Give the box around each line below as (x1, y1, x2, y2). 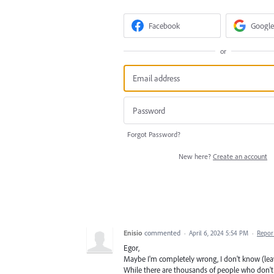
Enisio (124, 228, 143, 237)
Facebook (149, 20, 180, 31)
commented (144, 228, 182, 237)
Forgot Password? (127, 129, 180, 139)
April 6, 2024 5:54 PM (189, 228, 248, 237)
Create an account (213, 151, 267, 161)
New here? (179, 151, 213, 161)
